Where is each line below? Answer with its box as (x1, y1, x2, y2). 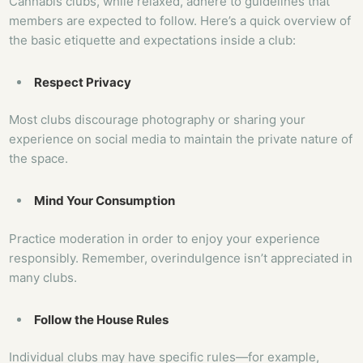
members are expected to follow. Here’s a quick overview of (9, 12, 352, 28)
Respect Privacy (34, 74, 132, 90)
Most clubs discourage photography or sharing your (9, 112, 306, 128)
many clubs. (9, 269, 78, 285)
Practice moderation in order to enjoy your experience (9, 230, 321, 246)
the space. (9, 151, 69, 167)
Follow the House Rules (34, 311, 169, 327)
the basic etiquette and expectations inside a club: (9, 32, 297, 48)
